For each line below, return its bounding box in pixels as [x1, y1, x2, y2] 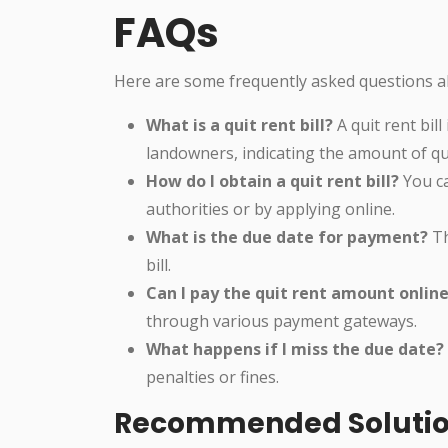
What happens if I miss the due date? [146, 337, 444, 360]
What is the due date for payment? [146, 225, 428, 248]
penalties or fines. [146, 365, 279, 388]
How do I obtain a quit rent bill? [146, 169, 399, 192]
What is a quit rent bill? [146, 113, 333, 136]
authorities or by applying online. [146, 197, 395, 220]
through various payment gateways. [146, 309, 417, 332]
